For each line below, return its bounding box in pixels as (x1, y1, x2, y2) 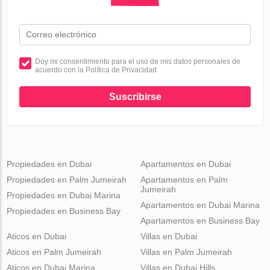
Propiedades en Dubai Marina (7, 190, 121, 200)
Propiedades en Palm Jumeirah (7, 174, 127, 184)
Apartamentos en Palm (140, 174, 228, 184)
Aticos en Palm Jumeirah (7, 246, 102, 257)
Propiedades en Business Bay (7, 206, 121, 216)
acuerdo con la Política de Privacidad (35, 65, 157, 74)
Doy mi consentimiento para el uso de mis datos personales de (35, 57, 241, 66)
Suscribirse (108, 91, 162, 102)
